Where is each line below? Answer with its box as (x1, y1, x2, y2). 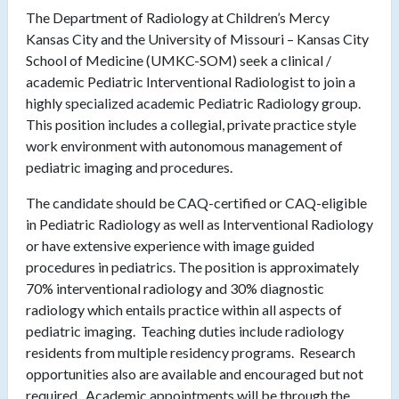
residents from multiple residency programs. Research (26, 344, 355, 362)
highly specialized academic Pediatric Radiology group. (26, 94, 363, 112)
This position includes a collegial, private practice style (26, 116, 356, 134)
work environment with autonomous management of (26, 137, 343, 155)
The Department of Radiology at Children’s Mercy (26, 9, 330, 27)
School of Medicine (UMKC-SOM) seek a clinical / (26, 52, 331, 69)
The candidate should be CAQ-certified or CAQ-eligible (26, 194, 367, 212)
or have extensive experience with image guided (26, 237, 314, 255)
